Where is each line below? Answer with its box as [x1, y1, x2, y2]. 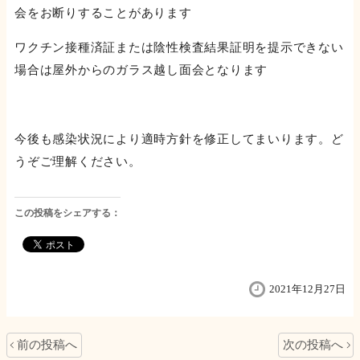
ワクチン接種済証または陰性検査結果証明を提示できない [14, 41, 344, 55]
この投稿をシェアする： [14, 207, 121, 219]
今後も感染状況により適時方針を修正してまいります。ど [14, 133, 344, 146]
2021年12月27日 [269, 282, 346, 295]
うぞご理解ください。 [14, 155, 141, 169]
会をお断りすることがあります [14, 6, 192, 20]
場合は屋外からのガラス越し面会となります [14, 63, 268, 77]
